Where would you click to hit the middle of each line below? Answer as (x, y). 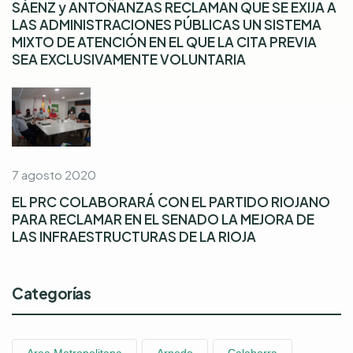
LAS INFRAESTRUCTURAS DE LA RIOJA (134, 237)
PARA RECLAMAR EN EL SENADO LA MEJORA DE (163, 219)
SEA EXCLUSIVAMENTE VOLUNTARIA (129, 59)
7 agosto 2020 (54, 175)
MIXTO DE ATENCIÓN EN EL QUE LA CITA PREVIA (164, 42)
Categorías (51, 294)
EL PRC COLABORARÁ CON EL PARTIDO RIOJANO (171, 202)
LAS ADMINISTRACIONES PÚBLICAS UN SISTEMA (167, 25)
